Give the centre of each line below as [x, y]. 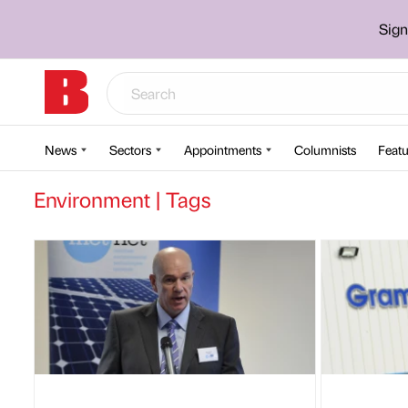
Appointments [223, 149]
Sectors [130, 149]
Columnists [325, 149]
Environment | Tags [122, 199]
